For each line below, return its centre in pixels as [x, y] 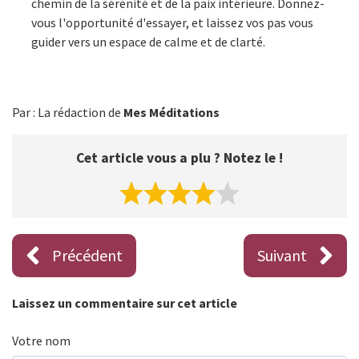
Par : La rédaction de [68, 112]
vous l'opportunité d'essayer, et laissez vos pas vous [172, 22]
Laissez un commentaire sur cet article [125, 303]
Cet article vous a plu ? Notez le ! [179, 157]
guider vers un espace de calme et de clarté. [148, 41]
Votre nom [41, 340]
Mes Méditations [171, 112]
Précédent [87, 255]
